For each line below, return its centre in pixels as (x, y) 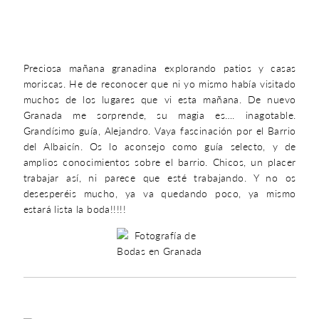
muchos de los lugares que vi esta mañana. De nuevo (159, 99)
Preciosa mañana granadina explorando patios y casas (159, 68)
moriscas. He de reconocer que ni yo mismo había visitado (159, 84)
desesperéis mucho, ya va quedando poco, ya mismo (159, 193)
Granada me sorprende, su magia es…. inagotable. (159, 115)
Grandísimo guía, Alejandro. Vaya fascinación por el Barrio (159, 131)
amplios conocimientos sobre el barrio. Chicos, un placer (159, 162)
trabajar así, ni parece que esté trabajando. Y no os (159, 178)
